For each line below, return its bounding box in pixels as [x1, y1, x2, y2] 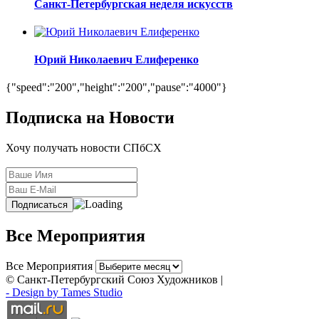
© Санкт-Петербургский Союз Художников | [6, 273, 223, 286]
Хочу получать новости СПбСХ [6, 142, 162, 155]
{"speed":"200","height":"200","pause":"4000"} [6, 81, 227, 94]
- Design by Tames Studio [6, 286, 122, 299]
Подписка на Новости [6, 108, 174, 127]
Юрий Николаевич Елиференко [34, 53, 199, 66]
